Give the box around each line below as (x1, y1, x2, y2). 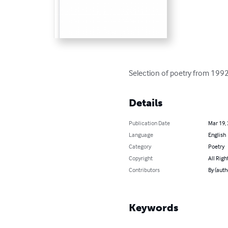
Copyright (129, 154, 153, 162)
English (208, 130, 226, 138)
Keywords (129, 201, 179, 214)
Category (129, 142, 152, 150)
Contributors (129, 165, 160, 174)
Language (129, 130, 154, 138)
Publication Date (129, 119, 170, 127)
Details (129, 96, 163, 109)
